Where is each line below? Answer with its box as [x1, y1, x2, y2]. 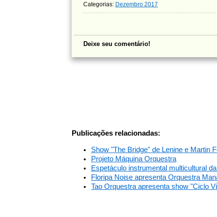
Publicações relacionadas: [72, 129, 160, 137]
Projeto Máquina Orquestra [91, 155, 176, 163]
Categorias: [83, 1, 115, 8]
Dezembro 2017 [115, 1, 158, 8]
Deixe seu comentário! [83, 40, 150, 47]
